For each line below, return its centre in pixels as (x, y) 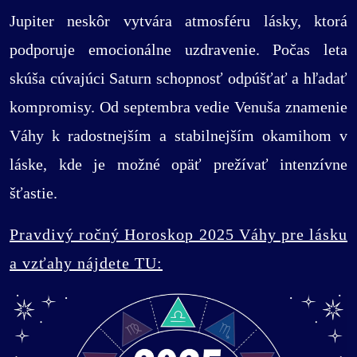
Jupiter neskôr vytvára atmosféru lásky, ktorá (178, 21)
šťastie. (33, 193)
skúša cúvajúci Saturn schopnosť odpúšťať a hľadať (178, 78)
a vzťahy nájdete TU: (86, 263)
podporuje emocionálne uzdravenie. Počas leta (178, 50)
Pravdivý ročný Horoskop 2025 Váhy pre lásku (178, 235)
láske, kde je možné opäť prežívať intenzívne (178, 165)
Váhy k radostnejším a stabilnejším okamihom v (178, 136)
